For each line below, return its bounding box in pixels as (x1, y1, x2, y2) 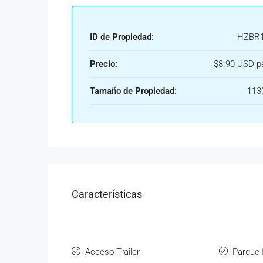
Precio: (90, 59, 117, 69)
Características (72, 188, 142, 200)
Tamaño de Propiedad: (90, 86, 177, 96)
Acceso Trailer (85, 247, 140, 257)
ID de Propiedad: (90, 32, 154, 42)
